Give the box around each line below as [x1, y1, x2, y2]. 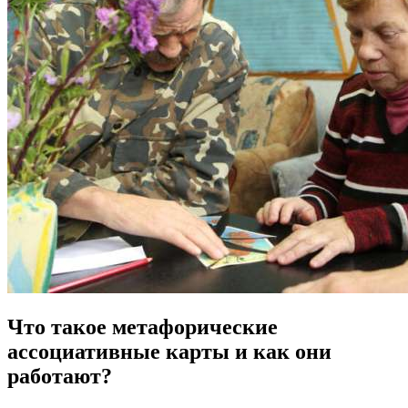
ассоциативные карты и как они [7, 339, 331, 363]
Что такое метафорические [7, 314, 278, 339]
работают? [7, 363, 112, 388]
